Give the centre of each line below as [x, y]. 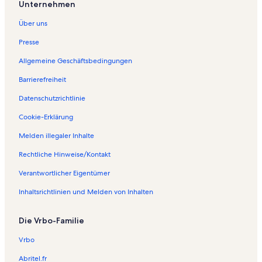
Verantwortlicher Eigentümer [64, 173]
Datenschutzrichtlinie [52, 99]
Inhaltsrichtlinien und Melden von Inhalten [86, 192]
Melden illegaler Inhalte [56, 136]
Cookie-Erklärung [46, 117]
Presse [29, 42]
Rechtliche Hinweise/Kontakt [65, 155]
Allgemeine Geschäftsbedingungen [75, 61]
